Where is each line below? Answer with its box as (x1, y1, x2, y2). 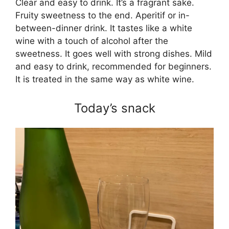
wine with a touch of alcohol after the (15, 36, 168, 47)
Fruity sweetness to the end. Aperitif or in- (15, 10, 190, 21)
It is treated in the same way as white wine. (15, 74, 194, 85)
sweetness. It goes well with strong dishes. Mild (15, 49, 212, 59)
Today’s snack (74, 100, 155, 116)
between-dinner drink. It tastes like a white (15, 23, 192, 34)
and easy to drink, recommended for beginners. (15, 61, 212, 72)
